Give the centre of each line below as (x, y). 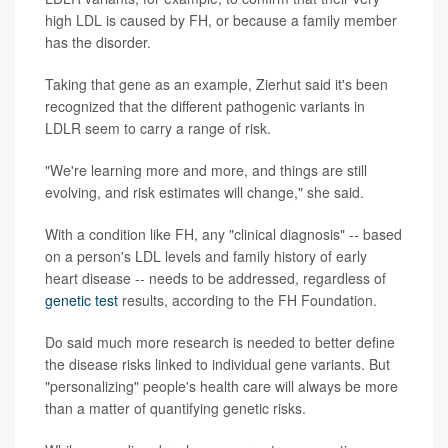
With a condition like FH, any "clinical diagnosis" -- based (223, 234)
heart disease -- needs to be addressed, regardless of (215, 278)
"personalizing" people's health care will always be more (221, 386)
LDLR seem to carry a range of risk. (158, 128)
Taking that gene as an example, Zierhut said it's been (216, 84)
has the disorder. (98, 42)
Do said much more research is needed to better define (220, 342)
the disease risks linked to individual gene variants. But (217, 364)
